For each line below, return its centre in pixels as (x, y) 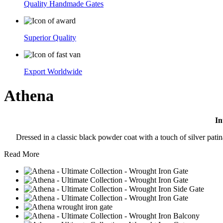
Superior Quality (50, 38)
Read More (22, 154)
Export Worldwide (53, 71)
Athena (29, 96)
